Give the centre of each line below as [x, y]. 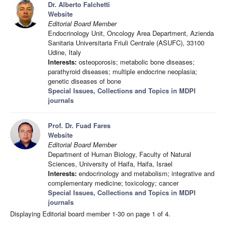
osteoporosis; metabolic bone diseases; [136, 62]
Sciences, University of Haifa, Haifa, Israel [110, 163]
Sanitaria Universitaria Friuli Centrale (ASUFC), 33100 [126, 42]
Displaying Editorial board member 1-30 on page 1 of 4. [90, 213]
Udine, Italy [65, 52]
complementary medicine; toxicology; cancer [113, 183]
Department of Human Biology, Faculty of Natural [120, 154]
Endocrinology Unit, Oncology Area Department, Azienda [131, 33]
